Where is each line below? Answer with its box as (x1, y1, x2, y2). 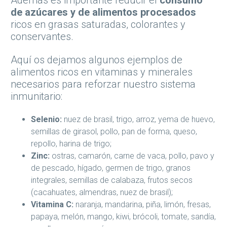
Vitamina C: (31, 200, 73, 210)
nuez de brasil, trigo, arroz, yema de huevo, (62, 115, 215, 125)
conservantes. (11, 30, 73, 43)
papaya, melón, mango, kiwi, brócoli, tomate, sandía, (31, 212, 216, 222)
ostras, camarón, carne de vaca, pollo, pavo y (52, 151, 214, 161)
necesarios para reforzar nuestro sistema (11, 78, 196, 91)
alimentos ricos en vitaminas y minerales (11, 66, 193, 79)
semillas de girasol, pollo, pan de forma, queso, (31, 127, 197, 137)
